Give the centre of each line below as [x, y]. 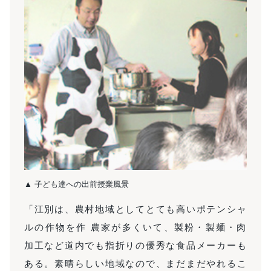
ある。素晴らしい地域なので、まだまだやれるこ [135, 263]
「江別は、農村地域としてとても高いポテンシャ [135, 208]
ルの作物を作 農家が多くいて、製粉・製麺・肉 [135, 226]
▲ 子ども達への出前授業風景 [77, 183]
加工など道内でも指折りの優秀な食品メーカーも [135, 244]
